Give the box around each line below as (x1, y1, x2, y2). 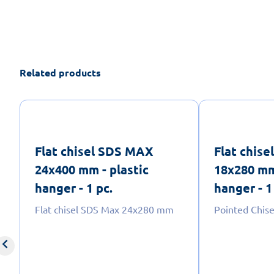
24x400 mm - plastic (35, 161, 149, 177)
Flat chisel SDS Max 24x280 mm (35, 202, 174, 215)
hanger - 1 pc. (35, 179, 113, 196)
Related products (20, 65, 101, 79)
